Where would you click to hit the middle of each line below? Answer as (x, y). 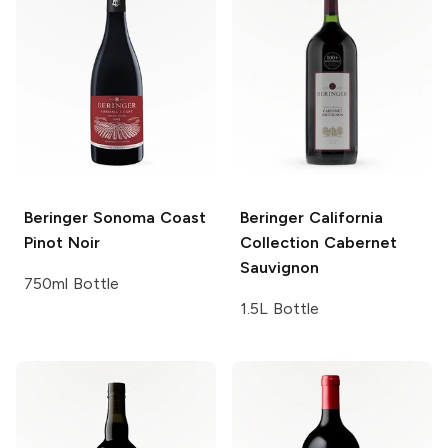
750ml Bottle (71, 283)
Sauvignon (279, 267)
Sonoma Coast (147, 217)
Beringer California (311, 217)
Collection (279, 242)
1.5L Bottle (279, 308)
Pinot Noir (62, 242)
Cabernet (358, 242)
